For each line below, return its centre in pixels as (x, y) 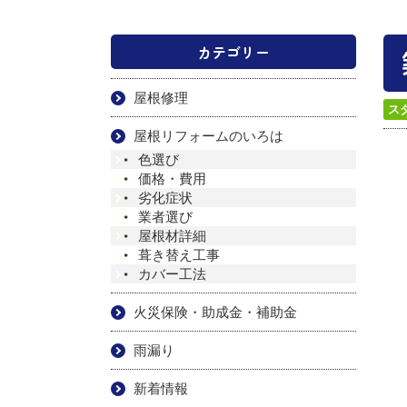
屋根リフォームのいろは (208, 136)
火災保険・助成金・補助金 (215, 312)
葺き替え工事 (179, 255)
